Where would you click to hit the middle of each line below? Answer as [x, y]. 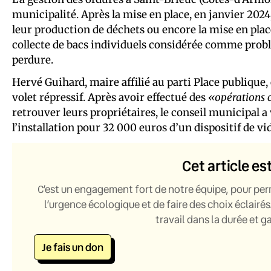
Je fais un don [73, 247]
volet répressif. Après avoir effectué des [110, 98]
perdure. [33, 60]
